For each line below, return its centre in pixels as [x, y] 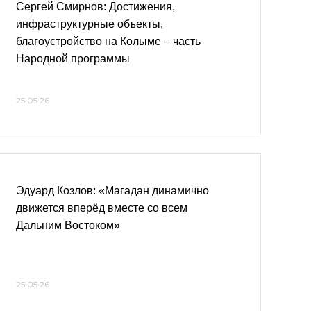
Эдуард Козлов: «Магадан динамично [112, 191]
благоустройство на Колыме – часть [108, 41]
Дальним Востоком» [68, 225]
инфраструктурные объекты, [90, 24]
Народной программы [73, 59]
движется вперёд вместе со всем [102, 208]
